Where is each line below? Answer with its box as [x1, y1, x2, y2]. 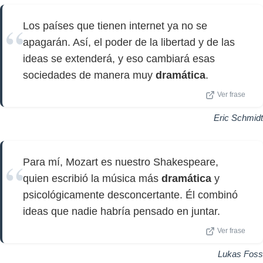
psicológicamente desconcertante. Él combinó [23, 189, 238, 201]
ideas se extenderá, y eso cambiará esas [23, 53, 215, 65]
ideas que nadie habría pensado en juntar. [23, 205, 220, 217]
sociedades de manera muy [23, 69, 156, 81]
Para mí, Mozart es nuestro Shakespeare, [23, 156, 218, 168]
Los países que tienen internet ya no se [23, 20, 207, 32]
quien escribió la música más [23, 173, 161, 184]
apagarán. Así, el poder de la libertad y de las [23, 36, 235, 48]
